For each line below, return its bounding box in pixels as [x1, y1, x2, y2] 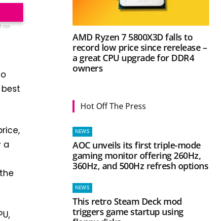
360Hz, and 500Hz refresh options [73, 159, 209, 172]
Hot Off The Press [80, 100, 147, 111]
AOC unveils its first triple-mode [73, 139, 201, 151]
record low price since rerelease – [73, 41, 207, 53]
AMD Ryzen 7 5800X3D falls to [73, 31, 193, 43]
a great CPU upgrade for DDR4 [73, 51, 194, 64]
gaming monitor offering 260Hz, [73, 149, 201, 161]
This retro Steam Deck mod [73, 195, 182, 207]
